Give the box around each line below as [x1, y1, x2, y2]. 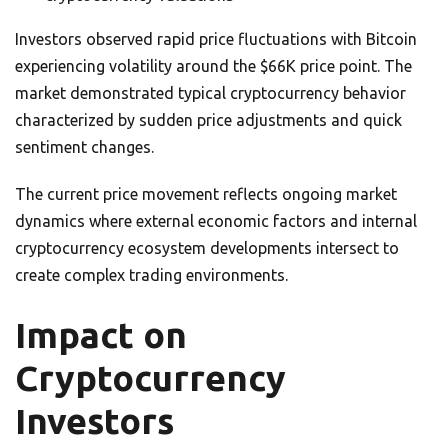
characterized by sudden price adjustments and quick [15, 111, 402, 130]
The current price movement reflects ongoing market [15, 185, 397, 204]
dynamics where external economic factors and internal [15, 212, 417, 231]
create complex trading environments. [15, 266, 288, 285]
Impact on [15, 315, 187, 356]
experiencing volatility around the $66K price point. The [15, 57, 412, 76]
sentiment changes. [15, 138, 154, 157]
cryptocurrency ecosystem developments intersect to [15, 239, 399, 258]
